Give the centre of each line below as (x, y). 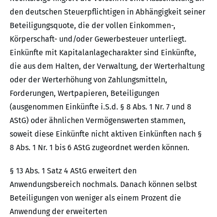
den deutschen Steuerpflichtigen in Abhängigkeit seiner (108, 12)
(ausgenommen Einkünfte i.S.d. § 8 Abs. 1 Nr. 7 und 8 (101, 107)
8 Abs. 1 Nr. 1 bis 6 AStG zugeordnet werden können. (100, 148)
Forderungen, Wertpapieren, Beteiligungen (85, 93)
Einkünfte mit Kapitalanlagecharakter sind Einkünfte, (103, 53)
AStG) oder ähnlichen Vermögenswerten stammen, (98, 121)
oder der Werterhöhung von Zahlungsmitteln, (88, 80)
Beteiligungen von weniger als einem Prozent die (95, 198)
